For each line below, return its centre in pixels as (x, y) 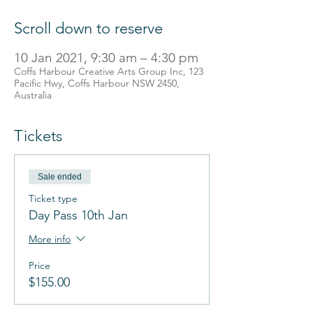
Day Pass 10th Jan (78, 215)
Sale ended (60, 177)
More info (50, 239)
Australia (33, 95)
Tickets (38, 136)
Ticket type (53, 198)
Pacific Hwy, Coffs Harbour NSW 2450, (97, 83)
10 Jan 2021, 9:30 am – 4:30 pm (106, 58)
